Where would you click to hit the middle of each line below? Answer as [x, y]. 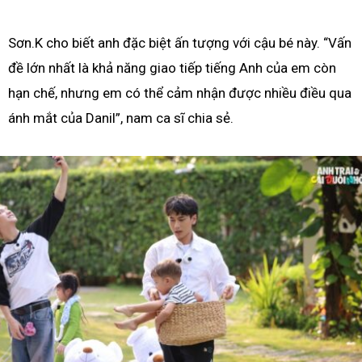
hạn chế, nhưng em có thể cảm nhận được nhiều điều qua [180, 93]
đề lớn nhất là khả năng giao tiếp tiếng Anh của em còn [172, 67]
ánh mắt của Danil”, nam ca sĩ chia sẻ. [121, 118]
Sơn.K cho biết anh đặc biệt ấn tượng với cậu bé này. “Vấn [180, 42]
